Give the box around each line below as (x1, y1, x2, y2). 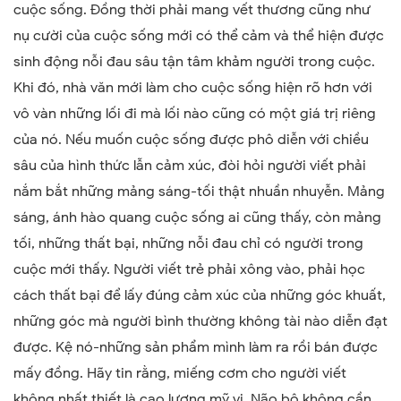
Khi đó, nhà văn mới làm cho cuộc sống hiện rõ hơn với (13, 79, 372, 98)
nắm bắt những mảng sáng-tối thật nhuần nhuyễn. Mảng (13, 183, 385, 201)
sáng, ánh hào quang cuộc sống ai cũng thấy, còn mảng (13, 209, 381, 227)
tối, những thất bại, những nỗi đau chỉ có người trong (13, 235, 363, 253)
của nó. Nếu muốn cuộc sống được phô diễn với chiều (13, 131, 369, 149)
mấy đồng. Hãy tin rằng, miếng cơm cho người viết (13, 364, 346, 383)
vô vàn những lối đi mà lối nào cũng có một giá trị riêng (13, 105, 376, 124)
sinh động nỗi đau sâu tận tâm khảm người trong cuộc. (13, 53, 375, 72)
